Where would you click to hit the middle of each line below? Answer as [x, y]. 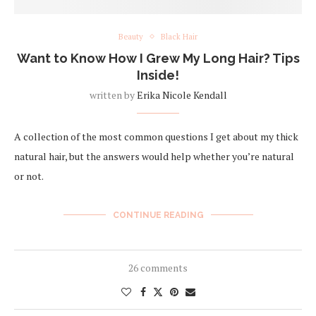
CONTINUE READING [158, 215]
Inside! [158, 75]
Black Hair [179, 36]
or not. [29, 176]
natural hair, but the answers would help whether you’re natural [154, 156]
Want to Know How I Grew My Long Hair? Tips [158, 58]
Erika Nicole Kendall [182, 95]
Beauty [131, 36]
